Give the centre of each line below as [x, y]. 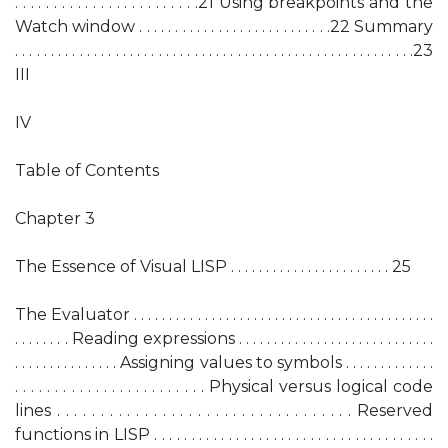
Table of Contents [87, 170]
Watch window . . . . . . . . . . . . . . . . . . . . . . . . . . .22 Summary [224, 26]
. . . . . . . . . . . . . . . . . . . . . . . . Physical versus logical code [224, 386]
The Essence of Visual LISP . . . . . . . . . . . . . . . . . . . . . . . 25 [213, 266]
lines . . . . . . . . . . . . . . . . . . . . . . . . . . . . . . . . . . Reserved [224, 410]
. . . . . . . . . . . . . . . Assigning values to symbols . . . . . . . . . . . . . [224, 362]
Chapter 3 [55, 218]
